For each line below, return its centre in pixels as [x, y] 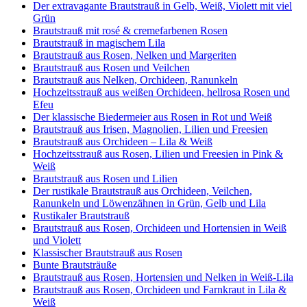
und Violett [57, 241]
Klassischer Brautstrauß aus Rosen [108, 253]
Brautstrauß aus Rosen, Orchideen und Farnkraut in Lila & [160, 290]
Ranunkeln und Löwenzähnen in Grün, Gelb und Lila [149, 204]
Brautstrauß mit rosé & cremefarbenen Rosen [130, 31]
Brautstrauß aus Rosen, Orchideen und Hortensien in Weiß [160, 228]
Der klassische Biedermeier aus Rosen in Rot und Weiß [152, 117]
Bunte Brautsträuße [75, 265]
